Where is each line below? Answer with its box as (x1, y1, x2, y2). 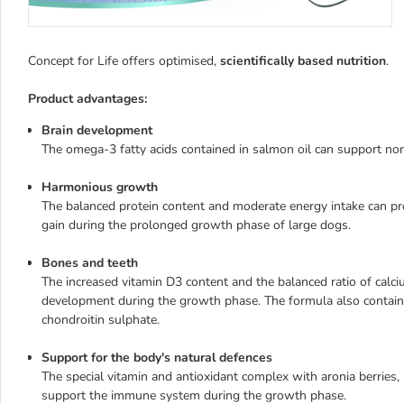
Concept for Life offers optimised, (28, 51, 220, 69)
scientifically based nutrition (220, 51, 386, 69)
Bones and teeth (41, 253, 138, 271)
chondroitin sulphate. (41, 310, 160, 328)
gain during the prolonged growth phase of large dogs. (41, 216, 351, 234)
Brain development (41, 121, 152, 139)
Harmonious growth (41, 178, 158, 196)
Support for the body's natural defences (41, 348, 272, 366)
